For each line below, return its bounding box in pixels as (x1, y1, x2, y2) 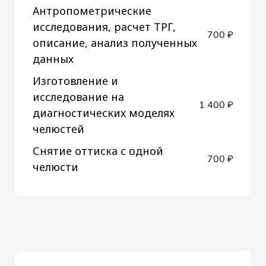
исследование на (33, 89, 124, 104)
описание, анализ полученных (33, 35, 197, 50)
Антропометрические (33, 3, 151, 18)
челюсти (33, 159, 78, 174)
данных (33, 51, 74, 66)
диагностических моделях (33, 105, 175, 120)
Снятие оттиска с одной (33, 143, 163, 158)
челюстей (33, 121, 84, 136)
